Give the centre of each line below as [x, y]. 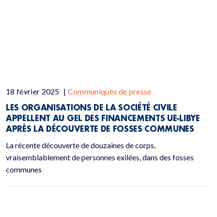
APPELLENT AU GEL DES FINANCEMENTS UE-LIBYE [103, 118]
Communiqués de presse [109, 91]
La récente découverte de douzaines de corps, [81, 145]
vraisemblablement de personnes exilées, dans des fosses [100, 157]
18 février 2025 [34, 91]
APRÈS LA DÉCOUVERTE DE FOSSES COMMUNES [101, 129]
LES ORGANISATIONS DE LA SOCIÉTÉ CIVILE [92, 107]
